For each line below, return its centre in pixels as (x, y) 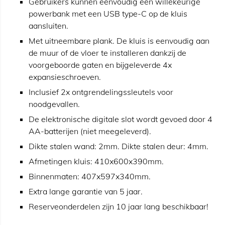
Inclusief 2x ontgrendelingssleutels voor (101, 92)
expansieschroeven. (65, 77)
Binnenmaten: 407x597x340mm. (90, 176)
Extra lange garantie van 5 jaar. (86, 191)
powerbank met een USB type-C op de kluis (108, 14)
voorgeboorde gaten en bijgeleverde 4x (100, 65)
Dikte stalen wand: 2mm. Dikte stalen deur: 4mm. (119, 146)
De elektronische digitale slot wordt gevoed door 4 (121, 119)
